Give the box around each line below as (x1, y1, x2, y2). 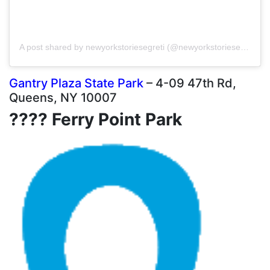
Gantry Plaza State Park (9, 75, 143, 90)
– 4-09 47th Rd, (143, 75, 236, 90)
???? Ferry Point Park (9, 108, 182, 130)
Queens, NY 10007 (9, 90, 117, 105)
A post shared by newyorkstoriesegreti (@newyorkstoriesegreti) (240, 42, 249, 52)
